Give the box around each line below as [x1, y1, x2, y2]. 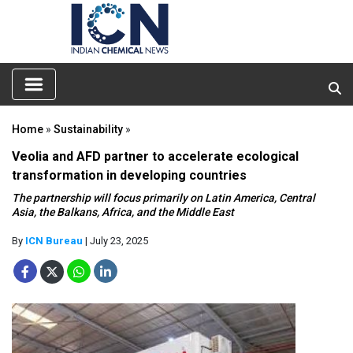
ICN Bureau [25, 234, 83, 247]
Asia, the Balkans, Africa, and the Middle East [12, 205, 234, 218]
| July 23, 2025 [83, 234, 148, 247]
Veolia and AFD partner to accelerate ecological [12, 148, 299, 164]
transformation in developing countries [12, 167, 247, 183]
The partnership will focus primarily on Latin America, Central [12, 191, 315, 204]
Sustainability [54, 122, 123, 136]
